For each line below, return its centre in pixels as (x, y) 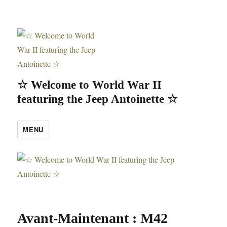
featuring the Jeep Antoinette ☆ (98, 99)
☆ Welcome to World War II (90, 85)
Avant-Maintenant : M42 (93, 218)
